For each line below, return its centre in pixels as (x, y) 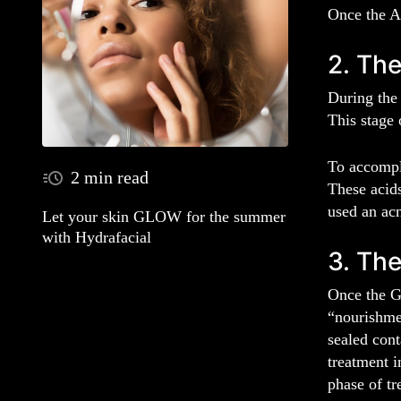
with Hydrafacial (97, 238)
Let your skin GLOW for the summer (164, 217)
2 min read (110, 177)
